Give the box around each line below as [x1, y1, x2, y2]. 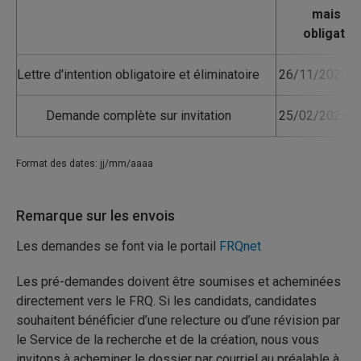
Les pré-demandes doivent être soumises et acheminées [16, 274, 341, 289]
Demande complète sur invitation [45, 108, 231, 123]
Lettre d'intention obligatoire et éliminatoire [17, 67, 259, 82]
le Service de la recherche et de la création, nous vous [16, 332, 319, 347]
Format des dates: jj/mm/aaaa [16, 158, 153, 169]
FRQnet [219, 239, 261, 254]
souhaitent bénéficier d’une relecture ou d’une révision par [16, 313, 340, 328]
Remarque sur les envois [16, 207, 175, 224]
